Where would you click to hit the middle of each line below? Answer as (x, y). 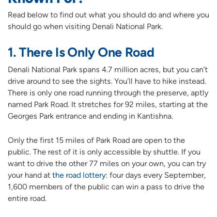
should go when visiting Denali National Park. (85, 27)
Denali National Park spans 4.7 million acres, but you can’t (108, 70)
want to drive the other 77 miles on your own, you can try (107, 163)
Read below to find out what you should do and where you (108, 15)
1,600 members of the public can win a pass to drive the (106, 186)
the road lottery (79, 175)
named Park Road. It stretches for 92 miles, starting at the (108, 105)
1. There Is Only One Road (81, 52)
